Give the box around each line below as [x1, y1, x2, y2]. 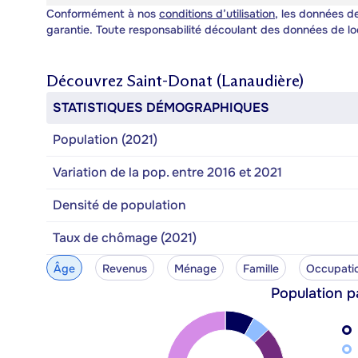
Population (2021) [53, 130, 157, 148]
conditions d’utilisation [159, 6, 275, 21]
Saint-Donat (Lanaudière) [127, 70, 304, 90]
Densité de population [53, 196, 186, 213]
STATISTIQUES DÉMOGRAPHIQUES [53, 98, 269, 116]
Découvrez [46, 70, 127, 90]
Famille [243, 261, 280, 276]
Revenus [101, 261, 147, 276]
